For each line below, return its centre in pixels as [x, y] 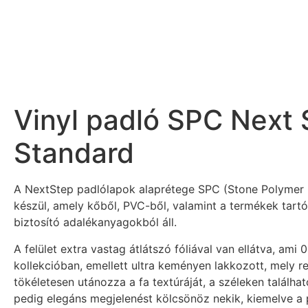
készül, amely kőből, [68, 206]
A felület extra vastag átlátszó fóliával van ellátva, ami [155, 249]
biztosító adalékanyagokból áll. [95, 222]
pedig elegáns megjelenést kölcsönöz [113, 298]
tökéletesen [46, 282]
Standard [74, 153]
